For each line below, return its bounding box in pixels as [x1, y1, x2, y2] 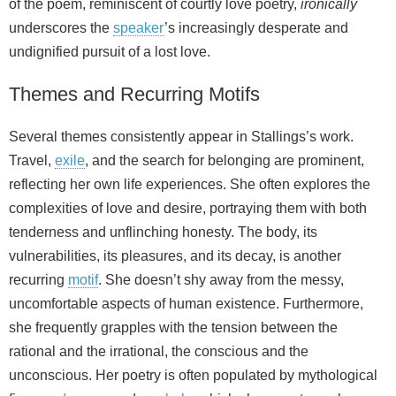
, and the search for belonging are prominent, [85, 152, 364, 168]
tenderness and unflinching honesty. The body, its [9, 224, 317, 240]
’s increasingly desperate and [164, 19, 348, 35]
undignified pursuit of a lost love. [9, 43, 210, 59]
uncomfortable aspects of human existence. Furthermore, [9, 295, 363, 311]
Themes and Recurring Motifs [9, 82, 260, 105]
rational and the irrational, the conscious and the [9, 343, 308, 359]
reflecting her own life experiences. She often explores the [9, 176, 370, 192]
